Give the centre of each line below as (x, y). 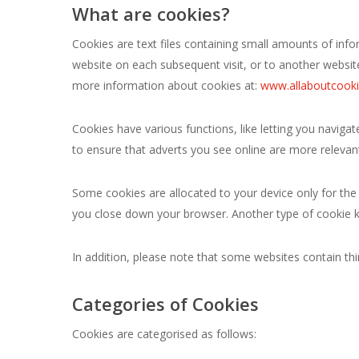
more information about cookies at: (167, 85)
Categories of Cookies (166, 303)
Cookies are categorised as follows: (165, 333)
